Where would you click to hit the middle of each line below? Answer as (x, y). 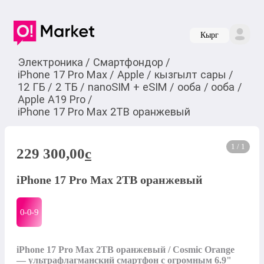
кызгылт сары (190, 74)
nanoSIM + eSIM (127, 87)
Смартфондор (128, 62)
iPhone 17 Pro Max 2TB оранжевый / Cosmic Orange (126, 249)
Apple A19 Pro (51, 99)
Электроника (50, 62)
